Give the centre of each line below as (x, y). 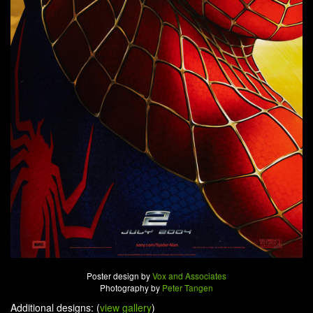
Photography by (131, 288)
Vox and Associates (189, 276)
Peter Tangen (188, 288)
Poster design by (119, 276)
